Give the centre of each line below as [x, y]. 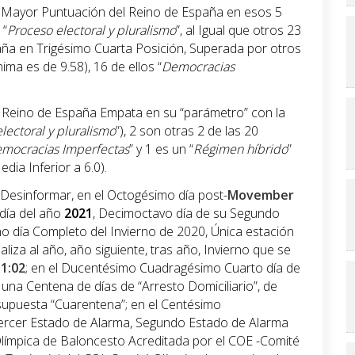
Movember [261, 195]
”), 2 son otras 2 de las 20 [187, 131]
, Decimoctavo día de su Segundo [186, 214]
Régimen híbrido [240, 149]
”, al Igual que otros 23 [239, 31]
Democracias [198, 67]
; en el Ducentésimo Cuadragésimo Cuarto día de [163, 268]
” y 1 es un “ [161, 149]
